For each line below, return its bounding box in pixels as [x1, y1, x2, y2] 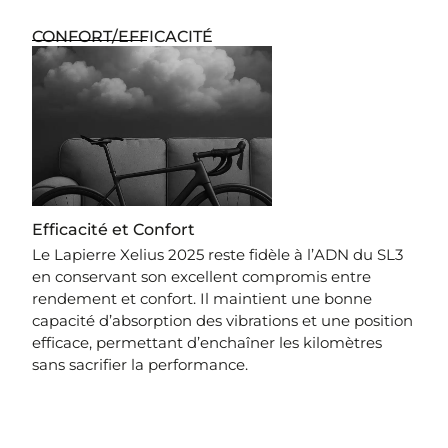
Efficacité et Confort [32, 220, 196, 240]
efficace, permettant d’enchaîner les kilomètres [32, 333, 383, 353]
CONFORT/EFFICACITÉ [32, 27, 214, 47]
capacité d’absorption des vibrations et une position [32, 311, 414, 331]
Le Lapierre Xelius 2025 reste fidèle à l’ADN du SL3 [32, 245, 404, 265]
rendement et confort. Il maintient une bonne [32, 289, 373, 309]
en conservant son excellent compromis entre [32, 267, 372, 287]
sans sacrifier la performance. [32, 355, 249, 375]
